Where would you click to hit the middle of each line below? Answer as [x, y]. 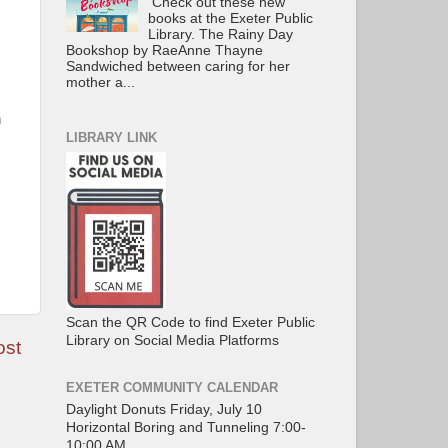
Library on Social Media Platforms [172, 340]
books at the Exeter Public [231, 18]
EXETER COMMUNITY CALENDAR [172, 387]
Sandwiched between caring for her [178, 66]
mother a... [100, 82]
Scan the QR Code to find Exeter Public [190, 322]
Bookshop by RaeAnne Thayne [164, 50]
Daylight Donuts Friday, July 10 [164, 409]
